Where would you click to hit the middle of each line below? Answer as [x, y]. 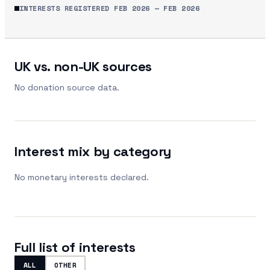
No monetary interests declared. [82, 177]
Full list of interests [75, 247]
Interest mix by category [93, 151]
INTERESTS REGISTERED [67, 8]
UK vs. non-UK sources [83, 66]
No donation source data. [67, 87]
